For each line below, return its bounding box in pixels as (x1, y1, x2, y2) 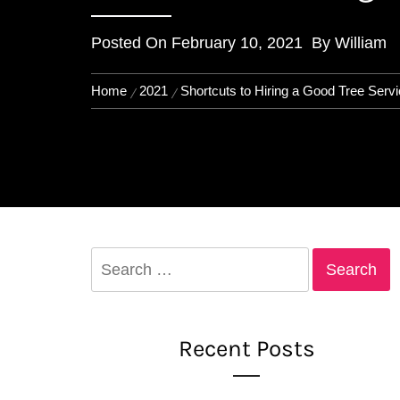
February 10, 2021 (171, 34, 303, 52)
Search (90, 251, 138, 267)
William (335, 34, 387, 52)
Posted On (91, 34, 171, 52)
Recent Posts (178, 335, 315, 362)
